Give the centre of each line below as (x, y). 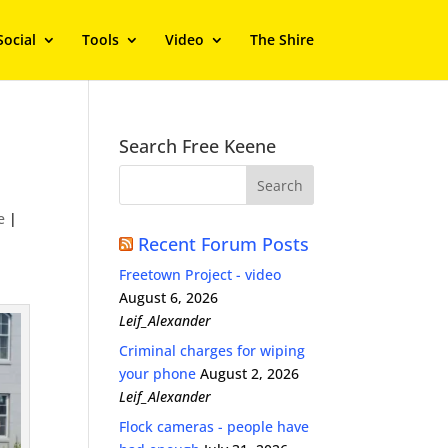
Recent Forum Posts (224, 244)
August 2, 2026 (250, 373)
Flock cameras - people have (214, 426)
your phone (158, 373)
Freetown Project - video (200, 274)
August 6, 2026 (169, 297)
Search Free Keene (198, 146)
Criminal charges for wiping (212, 350)
